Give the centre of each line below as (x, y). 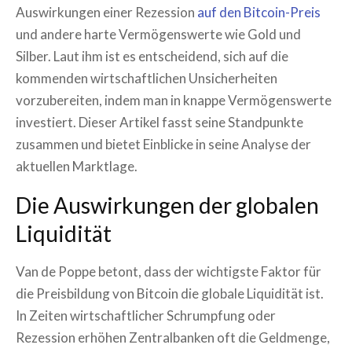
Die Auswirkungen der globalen (167, 205)
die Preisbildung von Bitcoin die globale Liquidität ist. (170, 293)
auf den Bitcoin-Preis (259, 12)
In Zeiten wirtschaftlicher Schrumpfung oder (146, 315)
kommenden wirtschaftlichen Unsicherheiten (147, 78)
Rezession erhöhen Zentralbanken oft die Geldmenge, (173, 337)
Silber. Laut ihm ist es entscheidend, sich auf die (152, 56)
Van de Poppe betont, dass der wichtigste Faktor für (169, 271)
